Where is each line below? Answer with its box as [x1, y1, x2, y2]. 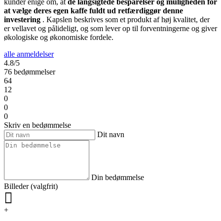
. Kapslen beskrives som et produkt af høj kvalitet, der [40, 15, 210, 24]
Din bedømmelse [91, 173, 144, 182]
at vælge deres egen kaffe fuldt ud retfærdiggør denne [4, 6, 183, 15]
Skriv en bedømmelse [4, 120, 71, 129]
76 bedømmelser [4, 67, 55, 76]
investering [4, 15, 40, 24]
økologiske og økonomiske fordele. [4, 33, 113, 41]
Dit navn [97, 130, 124, 139]
